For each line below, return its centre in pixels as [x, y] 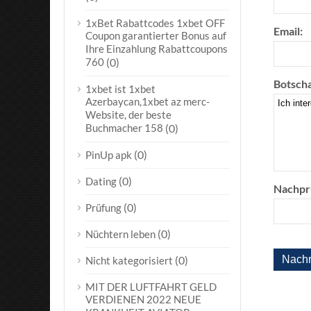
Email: [288, 31]
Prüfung [103, 208]
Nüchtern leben [120, 234]
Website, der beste [128, 115]
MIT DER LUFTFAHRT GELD [151, 287]
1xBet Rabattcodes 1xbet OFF [155, 23]
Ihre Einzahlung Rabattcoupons [157, 49]
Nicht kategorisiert [129, 260]
